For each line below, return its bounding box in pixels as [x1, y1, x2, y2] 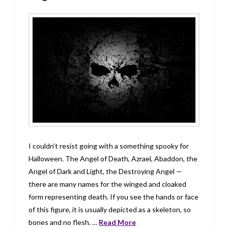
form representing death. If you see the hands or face [28, 192, 199, 202]
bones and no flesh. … [28, 218, 99, 227]
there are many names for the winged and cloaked [28, 180, 187, 189]
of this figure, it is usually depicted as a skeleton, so [28, 205, 191, 214]
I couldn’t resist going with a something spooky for [28, 141, 189, 151]
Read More [99, 218, 136, 227]
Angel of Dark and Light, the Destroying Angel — [28, 167, 183, 176]
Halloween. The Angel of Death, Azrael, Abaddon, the [28, 154, 198, 163]
